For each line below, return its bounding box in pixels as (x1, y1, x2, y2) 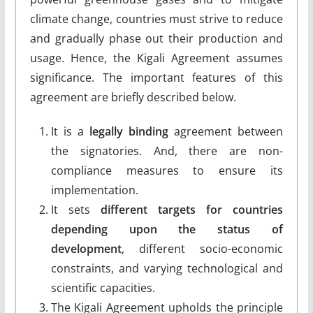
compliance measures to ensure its (50, 162, 284, 178)
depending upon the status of (50, 221, 284, 237)
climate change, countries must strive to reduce (29, 10, 284, 27)
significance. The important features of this (29, 69, 284, 85)
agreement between (168, 123, 284, 139)
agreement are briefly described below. (29, 89, 236, 105)
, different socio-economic (121, 240, 284, 256)
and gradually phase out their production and (29, 30, 284, 46)
